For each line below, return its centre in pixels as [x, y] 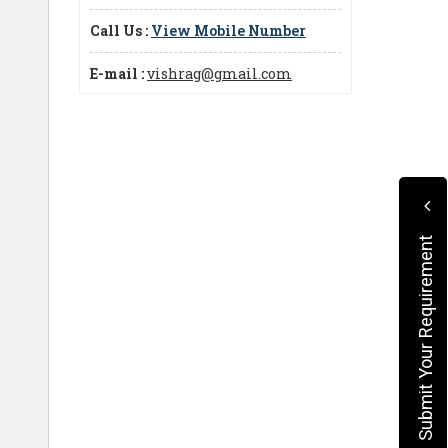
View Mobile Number [228, 30]
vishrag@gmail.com [219, 73]
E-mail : [117, 73]
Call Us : [119, 30]
